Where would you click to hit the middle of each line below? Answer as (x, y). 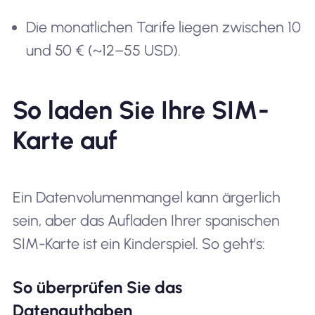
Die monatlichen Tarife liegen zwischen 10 (164, 27)
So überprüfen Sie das (97, 288)
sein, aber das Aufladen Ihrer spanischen (146, 221)
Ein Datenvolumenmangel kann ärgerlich (146, 198)
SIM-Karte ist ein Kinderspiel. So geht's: (139, 244)
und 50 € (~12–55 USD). (104, 50)
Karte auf (65, 141)
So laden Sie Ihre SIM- (141, 110)
